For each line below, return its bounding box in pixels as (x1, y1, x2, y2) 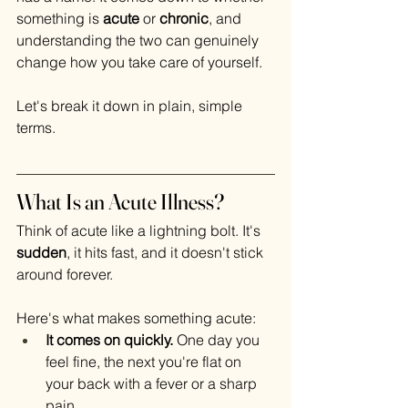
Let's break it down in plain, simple (16, 97, 246, 116)
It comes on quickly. (46, 331, 173, 350)
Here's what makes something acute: (16, 309, 256, 328)
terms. (16, 118, 56, 138)
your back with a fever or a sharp (46, 374, 260, 393)
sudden (16, 243, 66, 262)
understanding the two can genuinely (16, 31, 262, 50)
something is (16, 9, 103, 28)
